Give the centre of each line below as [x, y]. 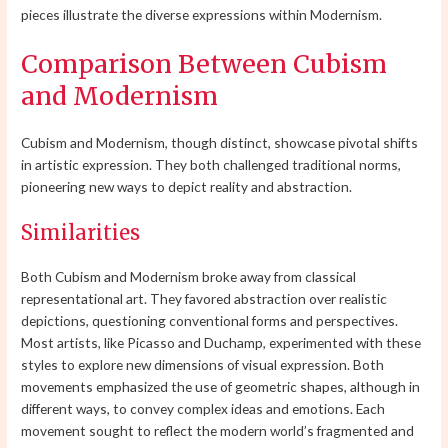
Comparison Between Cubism [204, 63]
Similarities [81, 232]
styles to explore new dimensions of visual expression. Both [203, 364]
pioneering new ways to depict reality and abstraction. [187, 186]
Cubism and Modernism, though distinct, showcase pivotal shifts [220, 142]
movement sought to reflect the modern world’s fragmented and [218, 430]
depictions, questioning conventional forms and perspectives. [210, 320]
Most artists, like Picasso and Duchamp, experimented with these [221, 342]
